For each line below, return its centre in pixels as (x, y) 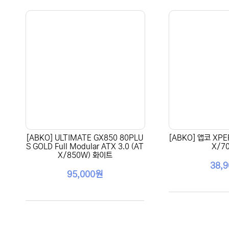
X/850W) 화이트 (85, 155)
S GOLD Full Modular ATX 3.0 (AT (85, 146)
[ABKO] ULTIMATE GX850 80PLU (85, 138)
